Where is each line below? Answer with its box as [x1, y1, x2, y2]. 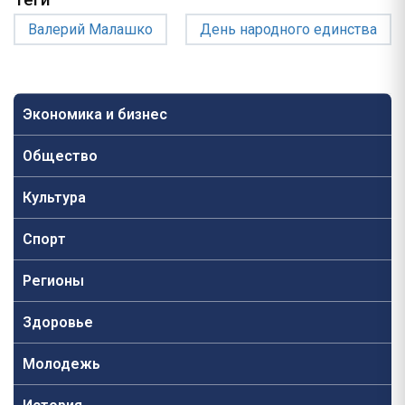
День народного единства [200, 21, 377, 38]
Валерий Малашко [28, 21, 153, 38]
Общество [23, 147, 98, 165]
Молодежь [23, 355, 100, 372]
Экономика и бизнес [23, 106, 167, 123]
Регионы [23, 272, 84, 289]
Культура [23, 189, 86, 206]
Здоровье [23, 314, 93, 331]
